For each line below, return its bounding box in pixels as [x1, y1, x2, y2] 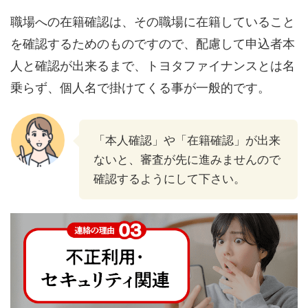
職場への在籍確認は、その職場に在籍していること [10, 14, 295, 30]
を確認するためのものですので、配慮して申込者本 [10, 36, 295, 52]
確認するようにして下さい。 [93, 172, 245, 186]
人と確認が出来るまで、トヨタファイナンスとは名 [10, 58, 295, 74]
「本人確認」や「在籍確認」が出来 [93, 133, 280, 148]
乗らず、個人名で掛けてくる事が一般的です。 [10, 80, 270, 96]
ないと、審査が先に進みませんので [93, 153, 280, 167]
